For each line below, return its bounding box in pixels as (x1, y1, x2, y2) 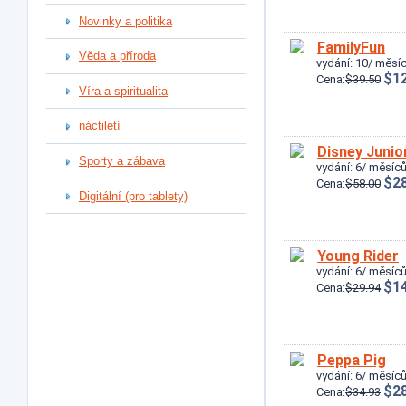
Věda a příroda (79, 49, 156, 63)
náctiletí (79, 119, 121, 133)
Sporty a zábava (79, 154, 165, 168)
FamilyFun (317, 39, 385, 56)
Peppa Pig (317, 352, 386, 369)
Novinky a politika (79, 14, 172, 28)
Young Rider (317, 247, 399, 265)
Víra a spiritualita (79, 83, 168, 98)
